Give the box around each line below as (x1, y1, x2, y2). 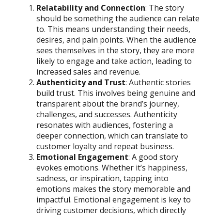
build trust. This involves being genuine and (36, 87, 195, 98)
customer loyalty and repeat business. (36, 140, 174, 152)
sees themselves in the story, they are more (36, 45, 195, 56)
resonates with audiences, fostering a (36, 119, 173, 130)
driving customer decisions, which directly (36, 204, 186, 216)
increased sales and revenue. (36, 66, 140, 77)
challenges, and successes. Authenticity (36, 108, 177, 120)
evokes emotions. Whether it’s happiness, (36, 162, 187, 173)
